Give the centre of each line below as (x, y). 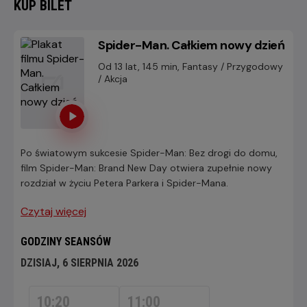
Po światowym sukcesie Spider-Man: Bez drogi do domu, (149, 153)
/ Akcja (113, 79)
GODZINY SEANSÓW (66, 242)
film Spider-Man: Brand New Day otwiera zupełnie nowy (146, 168)
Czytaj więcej (53, 211)
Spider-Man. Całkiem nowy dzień (191, 45)
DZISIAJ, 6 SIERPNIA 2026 (79, 263)
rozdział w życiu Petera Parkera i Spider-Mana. (126, 183)
